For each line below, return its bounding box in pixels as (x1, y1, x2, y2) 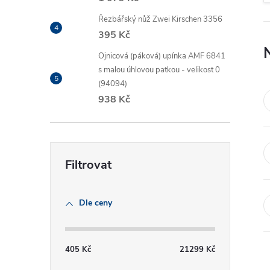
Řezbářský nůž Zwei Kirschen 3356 (98, 13, 222, 25)
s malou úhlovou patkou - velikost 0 (98, 64, 220, 75)
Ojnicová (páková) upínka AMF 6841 (98, 50, 225, 61)
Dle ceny (79, 196, 112, 209)
